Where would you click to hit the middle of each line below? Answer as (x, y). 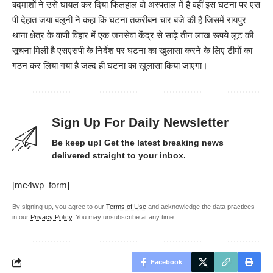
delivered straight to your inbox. (119, 156)
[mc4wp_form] (41, 185)
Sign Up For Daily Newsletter (140, 122)
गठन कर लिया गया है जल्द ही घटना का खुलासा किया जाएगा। (110, 66)
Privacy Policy (51, 217)
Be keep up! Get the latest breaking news (138, 143)
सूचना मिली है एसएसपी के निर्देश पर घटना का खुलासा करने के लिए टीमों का (132, 51)
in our (21, 217)
